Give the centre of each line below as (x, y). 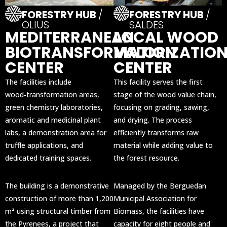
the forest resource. (146, 158)
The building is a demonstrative (57, 185)
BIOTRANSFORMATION (91, 52)
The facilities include (38, 82)
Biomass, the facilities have (159, 211)
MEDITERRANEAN (70, 37)
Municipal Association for (155, 198)
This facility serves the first (158, 82)
